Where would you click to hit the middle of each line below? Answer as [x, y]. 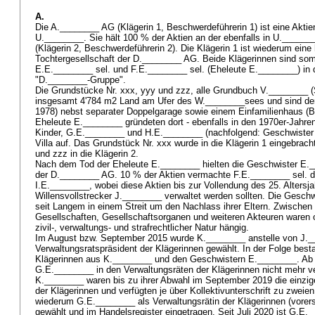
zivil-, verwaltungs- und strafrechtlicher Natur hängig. [143, 227]
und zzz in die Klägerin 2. [88, 154]
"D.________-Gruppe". [82, 80]
